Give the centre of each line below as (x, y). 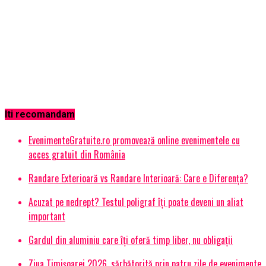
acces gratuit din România (77, 154)
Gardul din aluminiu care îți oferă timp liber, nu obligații (131, 240)
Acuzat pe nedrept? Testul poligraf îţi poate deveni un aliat (136, 202)
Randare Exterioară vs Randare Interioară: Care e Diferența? (138, 178)
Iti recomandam (40, 115)
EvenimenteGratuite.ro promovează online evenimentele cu (134, 140)
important (47, 216)
